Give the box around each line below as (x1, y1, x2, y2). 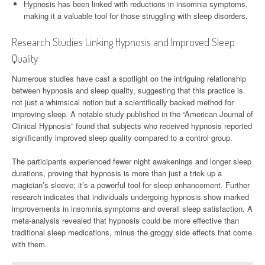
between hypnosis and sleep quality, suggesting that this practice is (12, 84, 243, 96)
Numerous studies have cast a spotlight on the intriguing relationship (12, 72, 246, 84)
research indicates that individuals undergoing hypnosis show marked (12, 190, 249, 202)
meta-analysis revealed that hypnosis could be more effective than (12, 214, 239, 226)
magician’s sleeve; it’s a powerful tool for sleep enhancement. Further (12, 179, 250, 190)
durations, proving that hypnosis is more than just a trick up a (12, 167, 222, 179)
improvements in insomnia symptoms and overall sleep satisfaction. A (12, 202, 253, 214)
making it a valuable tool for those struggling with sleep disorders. (24, 9, 248, 21)
